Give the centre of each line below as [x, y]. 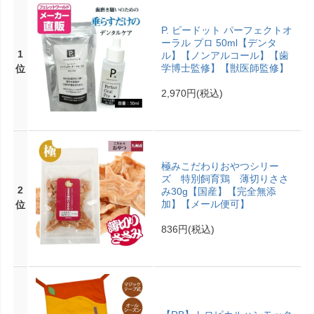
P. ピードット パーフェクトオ [226, 30]
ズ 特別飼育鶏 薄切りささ [225, 178]
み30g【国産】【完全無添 [218, 191]
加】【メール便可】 [205, 204]
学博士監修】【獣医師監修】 [225, 68]
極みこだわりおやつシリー [220, 166]
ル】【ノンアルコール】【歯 [225, 55]
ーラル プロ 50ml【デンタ [219, 42]
